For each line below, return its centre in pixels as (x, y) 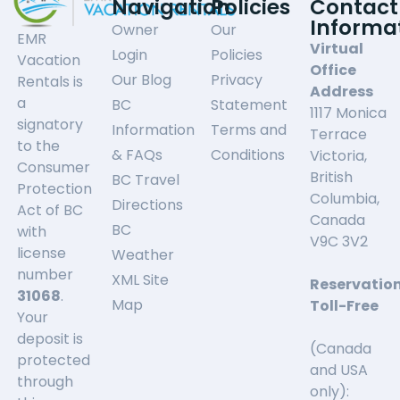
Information (154, 129)
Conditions (248, 154)
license (42, 254)
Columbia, (345, 198)
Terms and (249, 129)
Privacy (237, 79)
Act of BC (50, 211)
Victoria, (339, 155)
